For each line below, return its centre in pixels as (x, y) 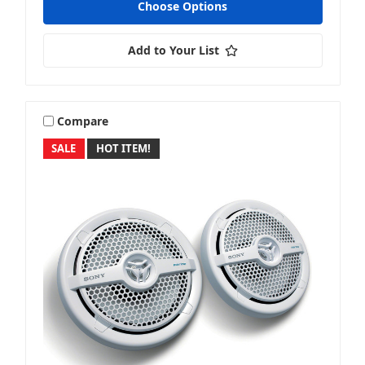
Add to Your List (173, 51)
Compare (83, 121)
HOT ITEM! (124, 149)
